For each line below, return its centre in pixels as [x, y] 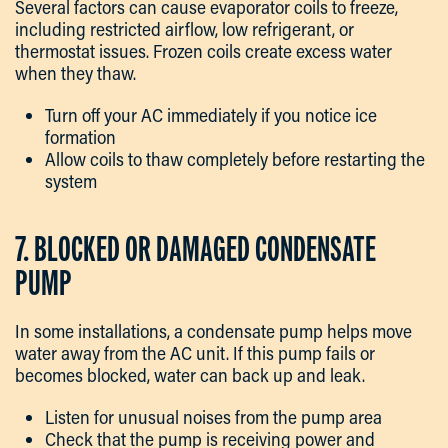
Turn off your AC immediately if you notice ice [211, 115]
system [71, 181]
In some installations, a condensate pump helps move [213, 331]
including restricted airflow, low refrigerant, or [184, 29]
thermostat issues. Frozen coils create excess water [203, 51]
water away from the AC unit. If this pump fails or [195, 353]
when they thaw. [75, 73]
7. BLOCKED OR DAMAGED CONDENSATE [195, 249]
